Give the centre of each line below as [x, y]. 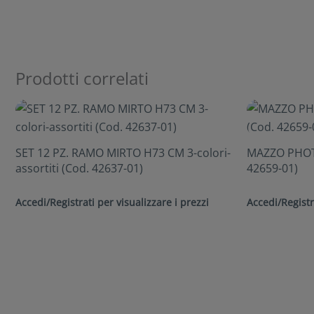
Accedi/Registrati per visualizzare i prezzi [112, 202]
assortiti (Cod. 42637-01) [79, 168]
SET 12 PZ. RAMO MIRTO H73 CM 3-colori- [123, 152]
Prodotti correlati [82, 78]
